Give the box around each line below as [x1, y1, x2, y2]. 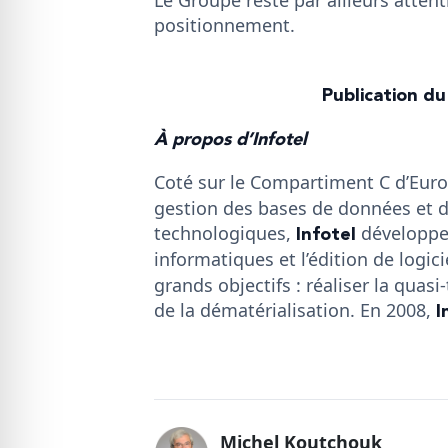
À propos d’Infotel [154, 124, 307, 154]
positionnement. [154, 12, 295, 37]
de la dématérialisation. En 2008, [154, 297, 436, 322]
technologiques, [154, 220, 296, 245]
